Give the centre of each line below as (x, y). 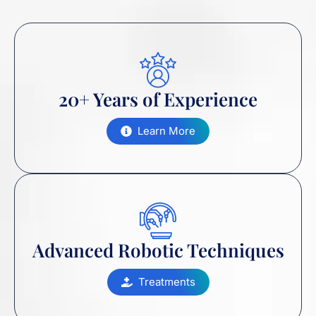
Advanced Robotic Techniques (158, 250)
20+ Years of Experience (158, 99)
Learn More (166, 131)
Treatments (166, 282)
